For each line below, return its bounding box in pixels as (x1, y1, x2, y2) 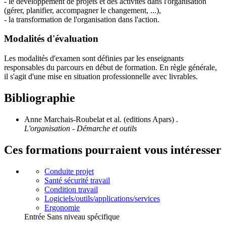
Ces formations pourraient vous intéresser (4, 143, 221, 156)
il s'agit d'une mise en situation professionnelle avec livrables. (4, 72, 200, 81)
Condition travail (44, 185, 98, 194)
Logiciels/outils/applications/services (44, 194, 160, 203)
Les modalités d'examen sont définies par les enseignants (4, 54, 184, 63)
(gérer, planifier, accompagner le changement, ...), (4, 6, 161, 15)
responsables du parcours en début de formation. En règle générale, (4, 63, 217, 72)
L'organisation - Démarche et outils (24, 124, 137, 133)
